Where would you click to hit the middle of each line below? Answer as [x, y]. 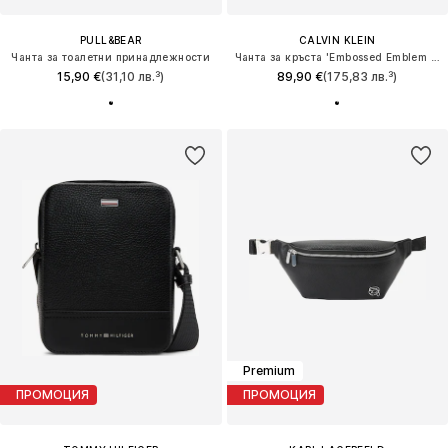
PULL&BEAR [110, 39]
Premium [268, 371]
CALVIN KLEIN [337, 39]
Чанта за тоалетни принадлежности [111, 56]
